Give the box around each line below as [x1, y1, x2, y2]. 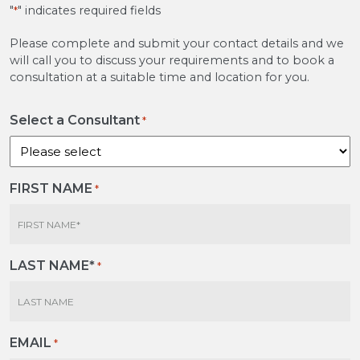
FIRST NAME [10, 180, 92, 196]
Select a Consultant [10, 112, 140, 128]
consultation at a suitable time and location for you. [10, 69, 309, 84]
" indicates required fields [18, 2, 161, 18]
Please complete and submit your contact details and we [10, 35, 344, 51]
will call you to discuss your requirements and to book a [10, 52, 334, 67]
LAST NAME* [10, 257, 95, 273]
